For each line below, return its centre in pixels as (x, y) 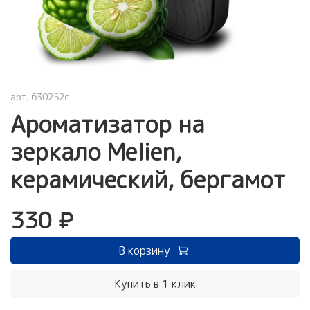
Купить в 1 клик (155, 283)
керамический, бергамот (148, 179)
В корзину (144, 250)
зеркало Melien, (96, 152)
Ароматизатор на (107, 124)
